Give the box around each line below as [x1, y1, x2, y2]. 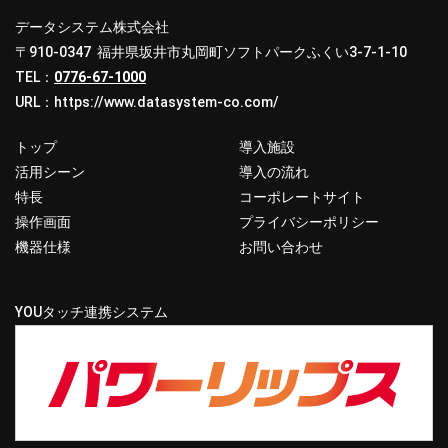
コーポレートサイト [239, 188, 365, 205]
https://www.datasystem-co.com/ [54, 93, 279, 110]
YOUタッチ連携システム [15, 303, 168, 320]
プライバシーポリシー [239, 213, 379, 230]
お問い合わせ [239, 238, 323, 255]
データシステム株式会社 [15, 18, 169, 35]
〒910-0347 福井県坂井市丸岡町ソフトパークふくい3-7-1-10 [15, 43, 407, 60]
